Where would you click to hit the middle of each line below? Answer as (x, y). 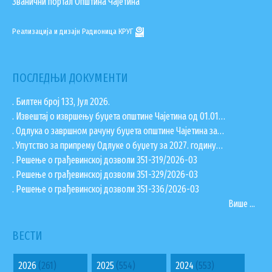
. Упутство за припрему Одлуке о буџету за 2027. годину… (117, 146)
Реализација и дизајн (47, 32)
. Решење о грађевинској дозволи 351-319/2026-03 (105, 160)
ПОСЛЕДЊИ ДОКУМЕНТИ (70, 78)
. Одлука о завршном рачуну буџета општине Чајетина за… (118, 131)
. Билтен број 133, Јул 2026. (61, 102)
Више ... (242, 204)
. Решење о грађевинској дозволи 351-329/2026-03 (105, 175)
